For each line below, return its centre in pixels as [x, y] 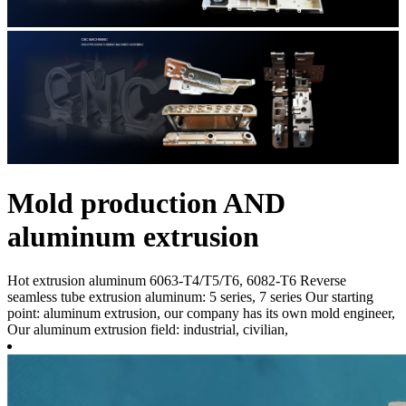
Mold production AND [146, 203]
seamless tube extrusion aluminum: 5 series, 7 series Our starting [190, 297]
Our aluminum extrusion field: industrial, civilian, [148, 330]
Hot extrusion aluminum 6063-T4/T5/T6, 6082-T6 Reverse [177, 281]
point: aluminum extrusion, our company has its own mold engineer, [201, 314]
